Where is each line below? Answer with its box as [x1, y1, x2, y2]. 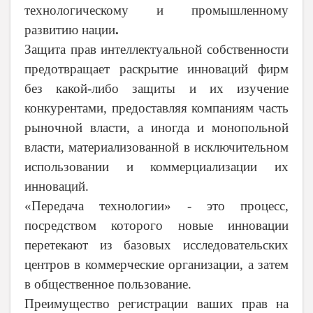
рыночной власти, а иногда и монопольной [24, 120, 289, 136]
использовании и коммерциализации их [24, 159, 289, 175]
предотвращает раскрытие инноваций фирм [24, 61, 289, 77]
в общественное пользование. [24, 277, 191, 292]
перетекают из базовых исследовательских [24, 238, 289, 253]
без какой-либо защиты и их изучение [24, 81, 289, 96]
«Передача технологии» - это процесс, [24, 198, 289, 214]
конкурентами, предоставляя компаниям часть [24, 101, 289, 116]
